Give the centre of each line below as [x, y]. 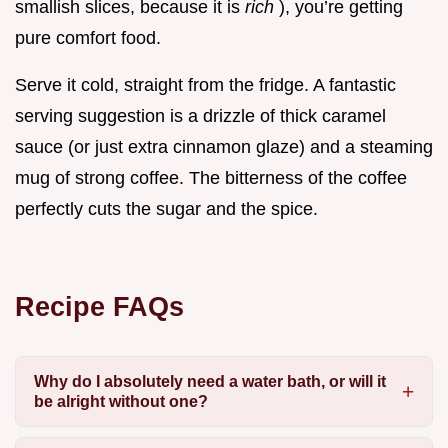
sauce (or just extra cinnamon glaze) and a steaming [224, 147]
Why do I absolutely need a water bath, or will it [209, 381]
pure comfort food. [88, 38]
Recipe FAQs [99, 307]
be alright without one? [120, 401]
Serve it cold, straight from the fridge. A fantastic [205, 85]
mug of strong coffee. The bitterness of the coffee [211, 178]
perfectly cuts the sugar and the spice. [166, 209]
